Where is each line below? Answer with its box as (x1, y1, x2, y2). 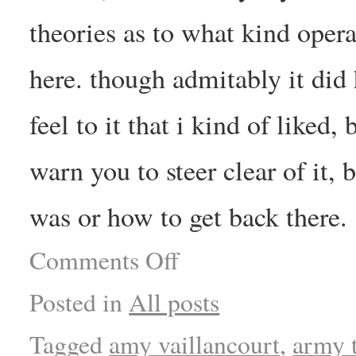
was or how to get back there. (29, 197, 348, 234)
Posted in (29, 284, 123, 319)
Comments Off (29, 242, 180, 277)
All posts (129, 284, 220, 319)
